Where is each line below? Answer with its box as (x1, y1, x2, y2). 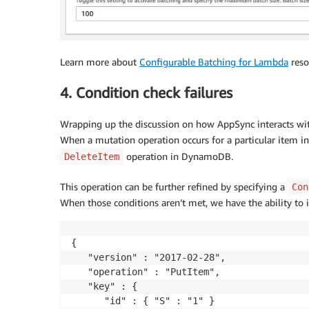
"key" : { (71, 280, 137, 292)
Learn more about (60, 55, 139, 68)
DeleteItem (64, 150, 119, 162)
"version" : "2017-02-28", (71, 251, 226, 263)
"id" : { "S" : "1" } (71, 295, 215, 306)
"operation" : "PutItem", (71, 266, 220, 277)
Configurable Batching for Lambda (139, 55, 288, 68)
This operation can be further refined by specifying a (60, 180, 288, 192)
